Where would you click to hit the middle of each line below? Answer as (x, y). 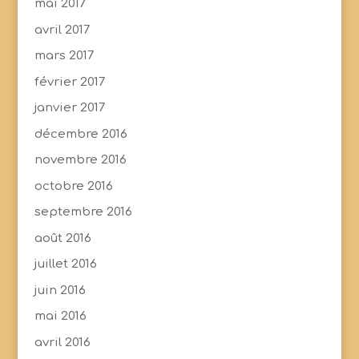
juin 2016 (60, 290)
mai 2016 (60, 316)
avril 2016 (62, 342)
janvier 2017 (69, 108)
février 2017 (69, 82)
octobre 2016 (73, 186)
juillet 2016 (65, 264)
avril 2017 (62, 30)
